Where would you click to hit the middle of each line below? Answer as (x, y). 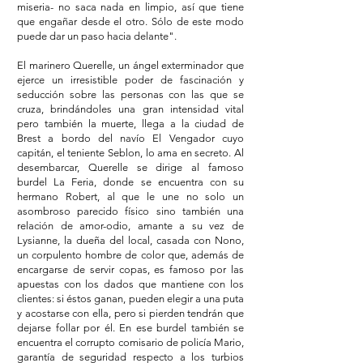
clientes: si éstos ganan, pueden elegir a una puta (130, 299)
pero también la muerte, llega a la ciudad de (130, 124)
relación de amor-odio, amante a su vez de (130, 226)
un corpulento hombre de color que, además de (130, 255)
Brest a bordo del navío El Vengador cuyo (130, 138)
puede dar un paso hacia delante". (97, 36)
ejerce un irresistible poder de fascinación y (130, 80)
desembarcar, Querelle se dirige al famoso (130, 167)
